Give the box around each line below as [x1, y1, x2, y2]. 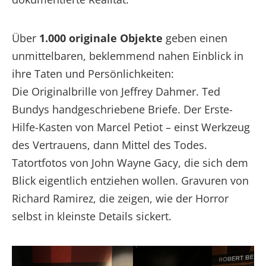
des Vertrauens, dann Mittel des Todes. [12, 137, 207, 152]
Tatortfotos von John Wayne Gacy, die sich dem [12, 155, 248, 170]
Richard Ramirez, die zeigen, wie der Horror [12, 191, 229, 205]
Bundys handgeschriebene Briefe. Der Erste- [12, 102, 233, 116]
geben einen [163, 30, 227, 45]
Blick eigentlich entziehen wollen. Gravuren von [12, 173, 249, 188]
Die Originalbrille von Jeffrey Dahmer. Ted [12, 84, 220, 99]
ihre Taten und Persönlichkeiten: [12, 66, 174, 81]
